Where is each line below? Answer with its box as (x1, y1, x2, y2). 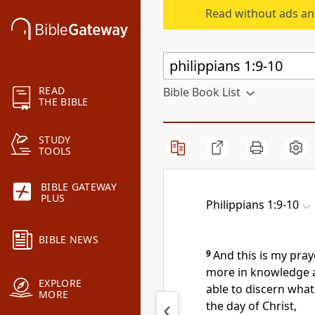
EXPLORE (39, 276, 82, 290)
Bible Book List (163, 84, 240, 100)
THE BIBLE (39, 95, 89, 109)
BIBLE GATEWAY (41, 180, 117, 194)
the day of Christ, (206, 298, 297, 314)
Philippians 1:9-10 (206, 197, 299, 212)
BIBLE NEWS (39, 233, 98, 247)
